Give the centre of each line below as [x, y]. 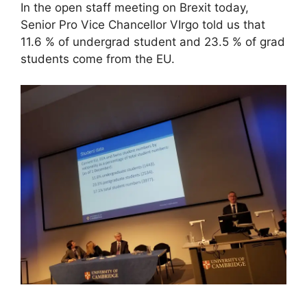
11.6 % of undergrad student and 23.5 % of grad [153, 41]
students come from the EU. [98, 59]
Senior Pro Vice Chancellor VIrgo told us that [143, 24]
